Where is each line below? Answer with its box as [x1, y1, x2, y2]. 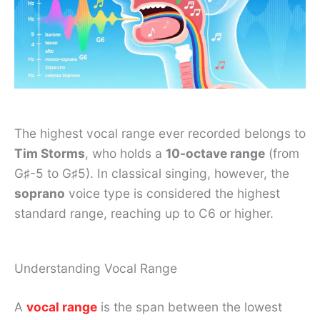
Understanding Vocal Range [14, 260, 177, 276]
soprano [14, 186, 65, 201]
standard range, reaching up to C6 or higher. [14, 206, 274, 221]
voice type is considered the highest [65, 186, 280, 201]
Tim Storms [14, 146, 85, 161]
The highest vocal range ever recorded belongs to [14, 126, 306, 141]
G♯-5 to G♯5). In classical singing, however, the [14, 166, 289, 181]
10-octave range [166, 146, 265, 161]
